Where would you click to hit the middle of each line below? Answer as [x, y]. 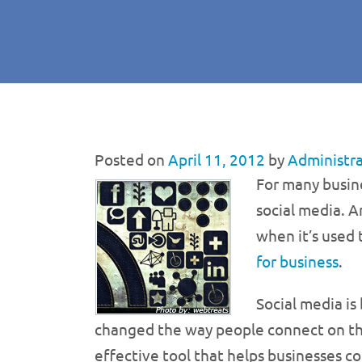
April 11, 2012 [217, 159]
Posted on [130, 159]
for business [297, 261]
